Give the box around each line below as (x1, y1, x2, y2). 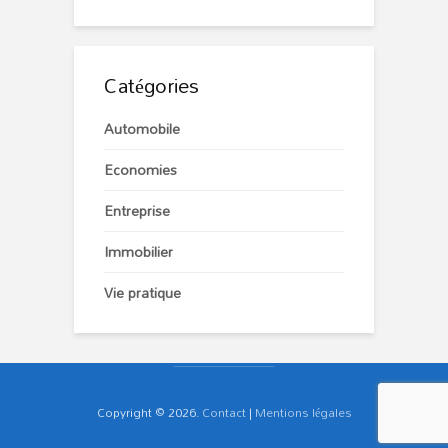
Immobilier (104, 238, 173, 266)
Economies (104, 156, 177, 184)
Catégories (104, 65, 199, 106)
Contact (201, 400, 246, 425)
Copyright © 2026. (96, 400, 202, 425)
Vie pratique (104, 279, 181, 307)
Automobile (104, 115, 180, 143)
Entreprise (104, 197, 170, 225)
